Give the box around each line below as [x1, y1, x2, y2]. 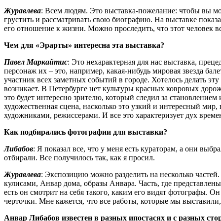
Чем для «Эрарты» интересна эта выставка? [4, 40, 164, 49]
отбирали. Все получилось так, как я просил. [4, 153, 155, 162]
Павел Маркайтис [4, 57, 68, 66]
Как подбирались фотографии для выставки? [4, 127, 167, 136]
